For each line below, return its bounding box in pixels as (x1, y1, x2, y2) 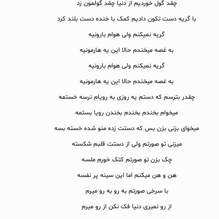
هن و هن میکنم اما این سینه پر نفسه (77, 171, 176, 180)
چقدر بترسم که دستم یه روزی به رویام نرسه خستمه (58, 93, 195, 102)
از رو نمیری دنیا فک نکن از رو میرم (82, 202, 172, 212)
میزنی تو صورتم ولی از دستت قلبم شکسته (71, 140, 182, 149)
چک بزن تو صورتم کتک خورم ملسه (81, 155, 172, 165)
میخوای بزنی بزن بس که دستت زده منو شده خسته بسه (54, 124, 199, 133)
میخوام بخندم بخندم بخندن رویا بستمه (75, 109, 178, 118)
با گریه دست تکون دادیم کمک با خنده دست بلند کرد (57, 15, 196, 24)
